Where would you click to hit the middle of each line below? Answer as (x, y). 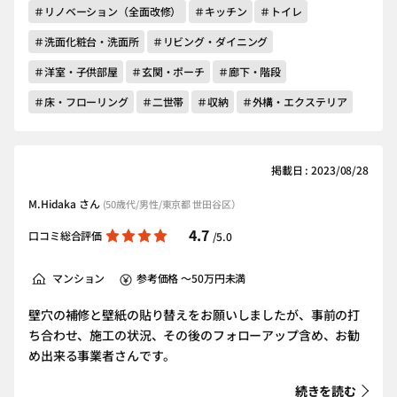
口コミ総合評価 (66, 235)
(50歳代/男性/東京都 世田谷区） (171, 204)
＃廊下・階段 (249, 71)
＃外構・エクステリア (294, 101)
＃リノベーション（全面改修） (108, 11)
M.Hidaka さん (66, 203)
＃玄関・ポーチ (168, 71)
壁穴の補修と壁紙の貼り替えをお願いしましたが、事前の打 (195, 315)
